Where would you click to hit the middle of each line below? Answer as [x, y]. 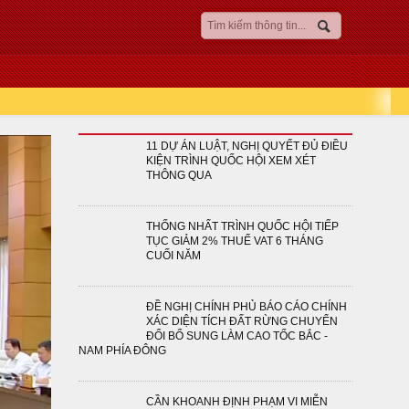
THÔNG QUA [179, 175]
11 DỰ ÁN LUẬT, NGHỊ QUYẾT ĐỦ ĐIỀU [247, 146]
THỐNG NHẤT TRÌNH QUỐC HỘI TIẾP [242, 226]
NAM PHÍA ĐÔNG [122, 351]
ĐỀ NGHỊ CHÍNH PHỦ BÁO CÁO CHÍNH [246, 307]
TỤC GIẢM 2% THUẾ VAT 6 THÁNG [235, 241]
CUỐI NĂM [173, 256]
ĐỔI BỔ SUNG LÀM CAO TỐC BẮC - [237, 336]
